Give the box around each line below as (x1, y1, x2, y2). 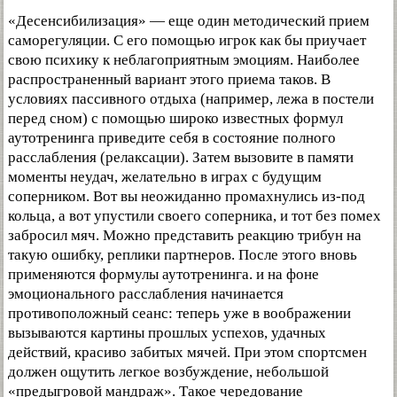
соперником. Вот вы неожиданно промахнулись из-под (8, 188, 365, 206)
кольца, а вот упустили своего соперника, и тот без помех (8, 207, 381, 225)
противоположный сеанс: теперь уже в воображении (8, 305, 351, 323)
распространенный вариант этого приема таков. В (8, 71, 331, 89)
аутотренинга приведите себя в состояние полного (8, 129, 336, 147)
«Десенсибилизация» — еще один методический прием (8, 12, 370, 30)
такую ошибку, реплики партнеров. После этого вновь (8, 246, 357, 264)
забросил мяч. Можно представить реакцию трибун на (8, 227, 362, 245)
